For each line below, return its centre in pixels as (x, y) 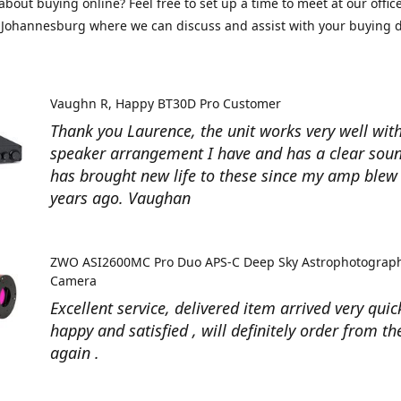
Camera (73, 281)
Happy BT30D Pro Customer (198, 103)
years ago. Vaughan (120, 198)
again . (75, 353)
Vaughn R (79, 103)
